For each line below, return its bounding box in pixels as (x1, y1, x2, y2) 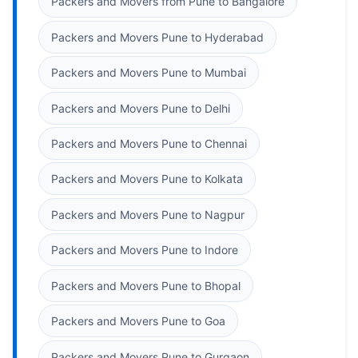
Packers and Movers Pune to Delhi (51, 101, 230, 115)
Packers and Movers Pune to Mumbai (51, 66, 246, 80)
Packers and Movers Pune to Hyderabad (51, 30, 264, 44)
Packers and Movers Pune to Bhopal (51, 278, 241, 292)
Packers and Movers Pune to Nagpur (51, 207, 245, 221)
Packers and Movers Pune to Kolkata (51, 172, 243, 186)
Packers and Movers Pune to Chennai (51, 136, 247, 150)
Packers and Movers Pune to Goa (51, 314, 225, 328)
